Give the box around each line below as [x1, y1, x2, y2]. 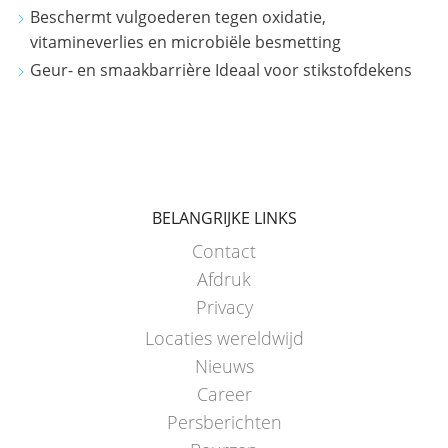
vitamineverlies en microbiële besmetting [30, 31, 341, 54]
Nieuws [194, 353, 254, 378]
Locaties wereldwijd [144, 325, 304, 350]
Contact [192, 238, 256, 263]
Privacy [195, 294, 253, 319]
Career [196, 381, 252, 406]
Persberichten [166, 409, 282, 434]
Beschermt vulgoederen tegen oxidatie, [30, 6, 326, 29]
